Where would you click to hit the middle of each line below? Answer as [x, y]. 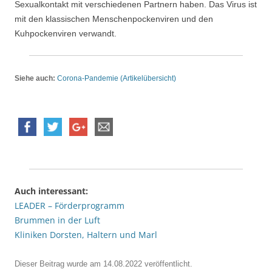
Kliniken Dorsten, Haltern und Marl [86, 235]
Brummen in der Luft [57, 220]
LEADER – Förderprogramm [70, 206]
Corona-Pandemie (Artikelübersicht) [117, 79]
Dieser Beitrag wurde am [59, 264]
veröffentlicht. [167, 264]
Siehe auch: [35, 79]
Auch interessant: [51, 191]
